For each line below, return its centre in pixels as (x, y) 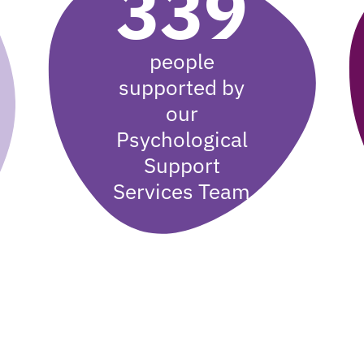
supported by (182, 87)
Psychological (182, 139)
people (182, 61)
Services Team (182, 191)
